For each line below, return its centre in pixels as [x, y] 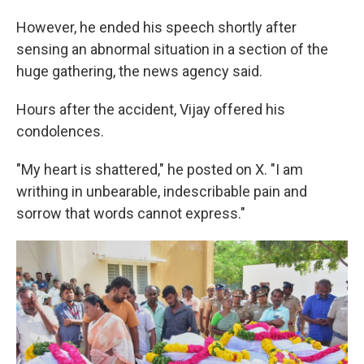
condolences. [60, 131]
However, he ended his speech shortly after [156, 27]
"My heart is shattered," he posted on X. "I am [160, 169]
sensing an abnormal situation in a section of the [172, 49]
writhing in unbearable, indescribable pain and [162, 191]
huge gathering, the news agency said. [139, 71]
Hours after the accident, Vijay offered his [151, 109]
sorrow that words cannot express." [131, 213]
